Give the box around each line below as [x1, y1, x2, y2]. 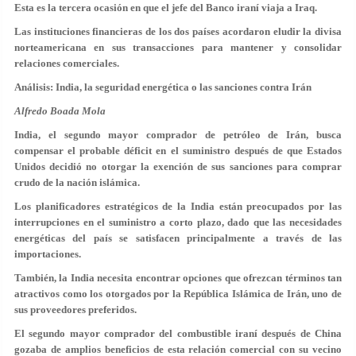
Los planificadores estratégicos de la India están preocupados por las [14, 200, 342, 212]
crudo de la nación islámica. [14, 176, 140, 188]
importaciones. [14, 248, 81, 260]
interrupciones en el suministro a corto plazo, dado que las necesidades [14, 216, 342, 228]
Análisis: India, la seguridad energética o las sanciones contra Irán [14, 81, 311, 93]
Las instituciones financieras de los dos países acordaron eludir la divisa [14, 25, 342, 37]
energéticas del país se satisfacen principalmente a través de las [14, 232, 342, 244]
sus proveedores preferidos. [14, 304, 137, 315]
